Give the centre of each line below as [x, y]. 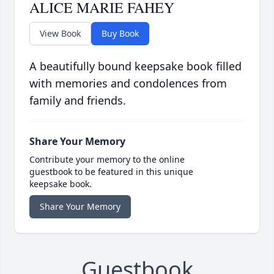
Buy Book [120, 33]
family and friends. [78, 100]
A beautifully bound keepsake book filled [135, 66]
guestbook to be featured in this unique [111, 171]
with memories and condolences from [128, 83]
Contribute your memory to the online [107, 159]
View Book [60, 33]
